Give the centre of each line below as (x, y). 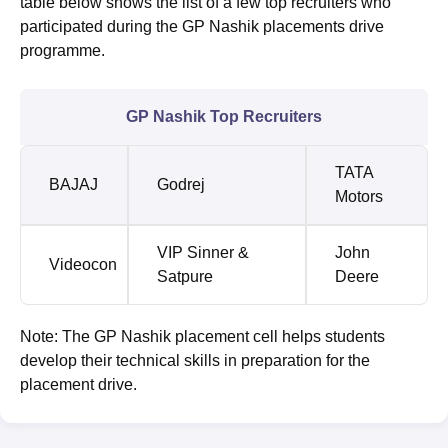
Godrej (181, 184)
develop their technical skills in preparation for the (195, 360)
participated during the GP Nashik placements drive (202, 26)
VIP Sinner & (203, 252)
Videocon (83, 264)
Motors (359, 196)
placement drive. (78, 384)
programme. (62, 50)
